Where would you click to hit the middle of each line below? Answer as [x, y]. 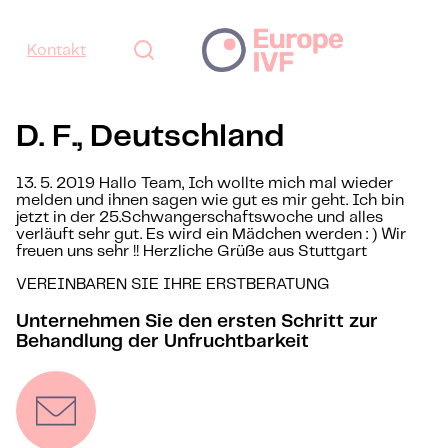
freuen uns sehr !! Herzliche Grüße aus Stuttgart [191, 252]
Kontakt [56, 50]
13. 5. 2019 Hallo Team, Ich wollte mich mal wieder [204, 184]
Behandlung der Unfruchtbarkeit [162, 342]
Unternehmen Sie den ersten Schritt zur [197, 322]
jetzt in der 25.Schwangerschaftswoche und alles [199, 218]
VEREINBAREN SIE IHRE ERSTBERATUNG [173, 285]
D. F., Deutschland [150, 136]
